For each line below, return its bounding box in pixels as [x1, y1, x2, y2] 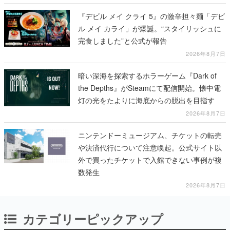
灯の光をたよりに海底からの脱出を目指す [78, 94, 215, 105]
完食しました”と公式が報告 [78, 35, 167, 46]
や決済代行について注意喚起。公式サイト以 [78, 142, 222, 152]
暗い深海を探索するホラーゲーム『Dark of [78, 70, 217, 81]
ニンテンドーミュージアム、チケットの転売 [78, 129, 222, 140]
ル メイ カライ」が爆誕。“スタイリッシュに [78, 23, 221, 33]
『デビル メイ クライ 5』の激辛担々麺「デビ [78, 10, 225, 21]
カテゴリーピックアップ [23, 209, 163, 227]
